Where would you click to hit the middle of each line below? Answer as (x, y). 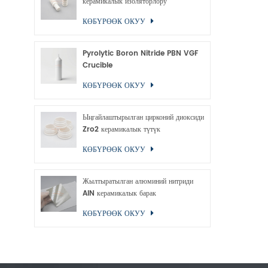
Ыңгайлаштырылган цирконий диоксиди (143, 118)
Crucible (98, 66)
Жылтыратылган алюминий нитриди (138, 182)
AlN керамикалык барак (119, 194)
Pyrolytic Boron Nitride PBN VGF (141, 54)
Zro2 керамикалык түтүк (121, 130)
